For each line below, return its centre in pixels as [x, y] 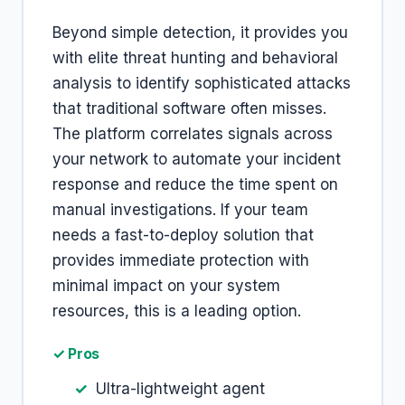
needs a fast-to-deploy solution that [183, 235]
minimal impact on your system [166, 286]
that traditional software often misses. [189, 108]
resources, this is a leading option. [177, 311]
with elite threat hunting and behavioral [195, 58]
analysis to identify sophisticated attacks [202, 83]
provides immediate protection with [181, 260]
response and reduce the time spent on [195, 184]
